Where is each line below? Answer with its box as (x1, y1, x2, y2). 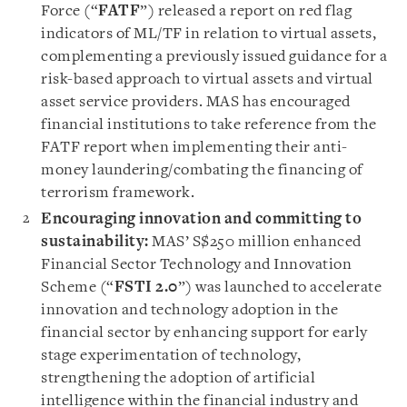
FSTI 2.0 (114, 280, 178, 295)
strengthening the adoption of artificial (41, 371, 315, 386)
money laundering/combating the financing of (41, 163, 363, 178)
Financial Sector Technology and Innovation (41, 257, 352, 273)
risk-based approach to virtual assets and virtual (41, 72, 373, 87)
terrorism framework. (41, 185, 198, 201)
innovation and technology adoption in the (41, 303, 339, 318)
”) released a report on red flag (140, 4, 352, 19)
